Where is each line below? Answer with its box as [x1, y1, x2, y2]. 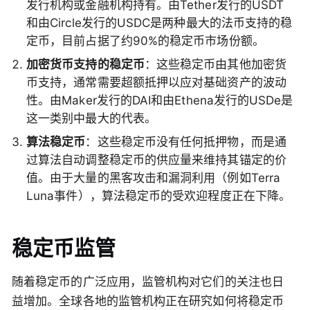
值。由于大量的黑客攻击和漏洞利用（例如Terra [26, 171, 281, 185]
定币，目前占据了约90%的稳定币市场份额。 [26, 34, 264, 48]
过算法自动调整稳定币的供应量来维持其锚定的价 [26, 153, 286, 167]
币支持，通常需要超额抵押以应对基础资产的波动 [26, 75, 286, 90]
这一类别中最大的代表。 [26, 111, 156, 126]
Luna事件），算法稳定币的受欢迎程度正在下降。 [26, 189, 291, 203]
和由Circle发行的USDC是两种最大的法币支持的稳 [26, 16, 293, 30]
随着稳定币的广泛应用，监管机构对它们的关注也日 [12, 275, 284, 289]
